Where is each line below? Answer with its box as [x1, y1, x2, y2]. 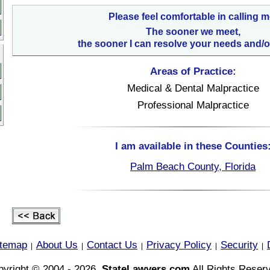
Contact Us [87, 239, 137, 251]
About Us [36, 239, 78, 251]
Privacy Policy [146, 239, 212, 251]
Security [221, 239, 258, 251]
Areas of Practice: [149, 65, 236, 77]
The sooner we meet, [145, 27, 240, 37]
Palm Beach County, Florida [130, 160, 256, 172]
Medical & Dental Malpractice [127, 82, 259, 94]
